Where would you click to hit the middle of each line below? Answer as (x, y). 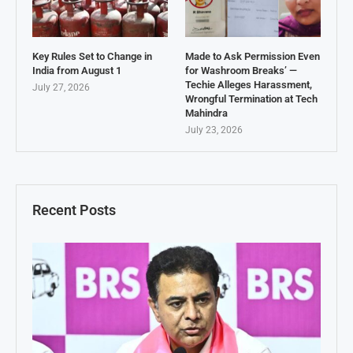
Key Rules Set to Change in (92, 57)
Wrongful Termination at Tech (251, 99)
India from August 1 (77, 71)
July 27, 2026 (61, 88)
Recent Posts (74, 210)
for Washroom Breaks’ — (241, 71)
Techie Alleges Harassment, (248, 85)
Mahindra (206, 113)
